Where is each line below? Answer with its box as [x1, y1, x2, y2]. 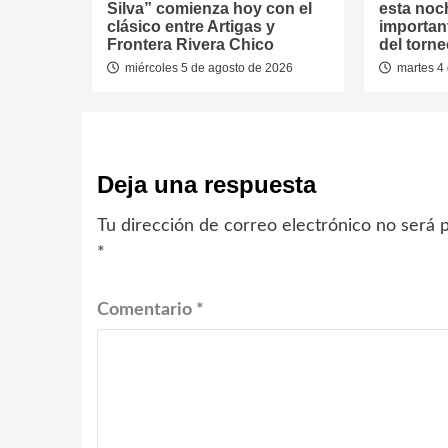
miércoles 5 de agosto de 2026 [122, 61, 293, 75]
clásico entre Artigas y [107, 18, 275, 35]
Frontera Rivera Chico [107, 36, 274, 53]
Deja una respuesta [97, 171, 316, 198]
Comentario [97, 301, 196, 319]
